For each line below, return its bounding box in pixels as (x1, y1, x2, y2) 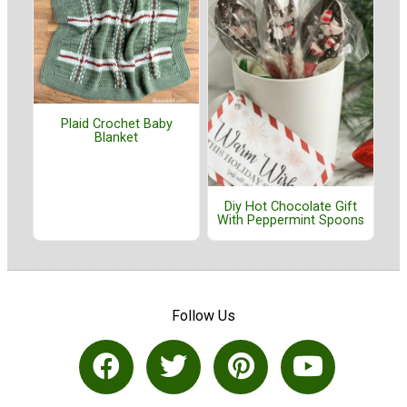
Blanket (94, 129, 138, 145)
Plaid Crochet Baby (60, 115, 173, 132)
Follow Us (172, 307, 235, 325)
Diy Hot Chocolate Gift (224, 198, 357, 214)
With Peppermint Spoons (217, 212, 364, 228)
